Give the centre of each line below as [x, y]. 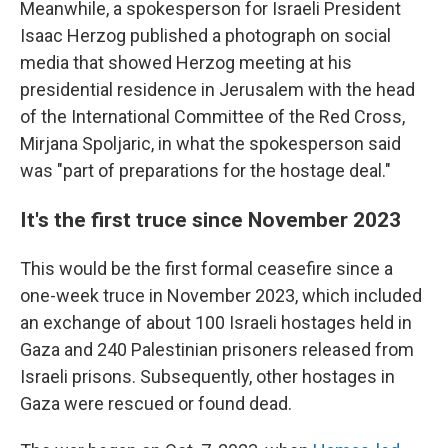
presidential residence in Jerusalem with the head [217, 89]
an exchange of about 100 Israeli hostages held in [216, 322]
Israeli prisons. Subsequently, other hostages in [207, 376]
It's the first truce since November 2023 [210, 219]
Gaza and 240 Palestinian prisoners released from [217, 349]
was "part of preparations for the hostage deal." [205, 170]
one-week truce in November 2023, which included [221, 295]
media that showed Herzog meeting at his [186, 62]
